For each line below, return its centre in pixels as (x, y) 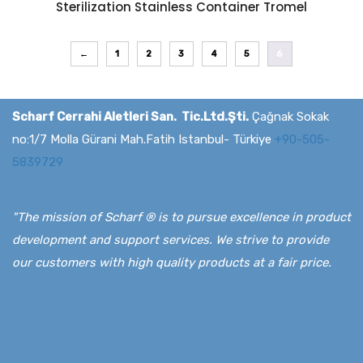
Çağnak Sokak (289, 116)
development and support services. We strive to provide (171, 239)
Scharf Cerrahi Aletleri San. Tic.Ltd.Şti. (130, 116)
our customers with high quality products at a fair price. (172, 262)
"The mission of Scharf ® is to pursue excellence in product (181, 217)
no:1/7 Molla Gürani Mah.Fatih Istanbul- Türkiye (143, 139)
